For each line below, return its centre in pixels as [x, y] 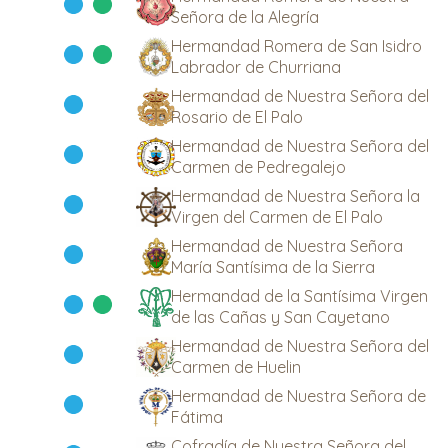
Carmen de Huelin [236, 367]
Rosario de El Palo [237, 117]
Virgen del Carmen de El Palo [277, 217]
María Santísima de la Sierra [273, 267]
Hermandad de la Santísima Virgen [299, 296]
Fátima [197, 417]
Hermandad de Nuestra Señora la [295, 196]
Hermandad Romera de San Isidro [296, 46]
